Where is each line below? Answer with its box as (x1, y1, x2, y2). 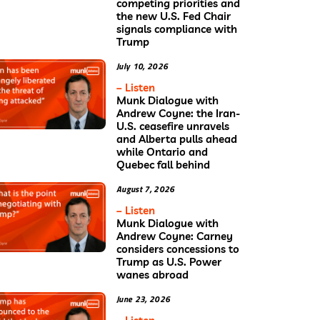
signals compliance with (116, 21, 237, 36)
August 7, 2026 (116, 181, 175, 196)
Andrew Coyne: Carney (116, 229, 233, 243)
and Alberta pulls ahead (116, 131, 237, 146)
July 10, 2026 (116, 59, 169, 73)
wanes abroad (116, 267, 189, 281)
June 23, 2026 (116, 291, 171, 306)
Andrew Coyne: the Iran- (116, 106, 240, 120)
